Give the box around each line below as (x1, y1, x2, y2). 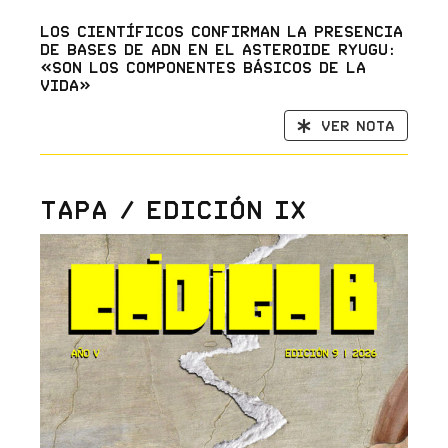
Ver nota (321, 117, 396, 135)
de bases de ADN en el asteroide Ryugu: (39, 40, 395, 59)
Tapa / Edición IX (39, 195, 306, 225)
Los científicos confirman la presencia (39, 22, 403, 41)
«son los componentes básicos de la (39, 58, 366, 77)
